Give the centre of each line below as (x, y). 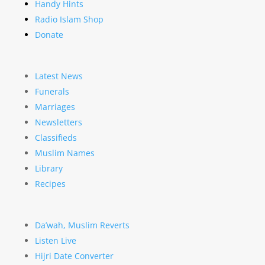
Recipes (50, 184)
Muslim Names (64, 153)
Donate (49, 35)
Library (49, 169)
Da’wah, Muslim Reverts (82, 225)
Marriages (55, 107)
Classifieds (56, 138)
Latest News (59, 76)
